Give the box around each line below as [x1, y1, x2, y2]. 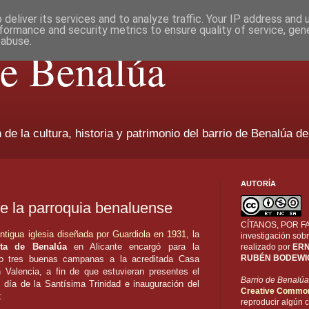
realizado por [241, 242, 292, 252]
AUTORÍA [241, 179, 276, 188]
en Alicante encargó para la [66, 241, 200, 252]
